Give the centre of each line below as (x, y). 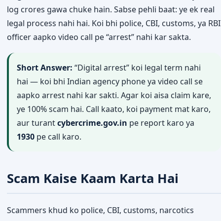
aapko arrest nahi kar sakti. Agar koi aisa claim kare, (114, 95)
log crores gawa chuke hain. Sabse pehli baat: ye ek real (111, 9)
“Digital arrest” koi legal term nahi (137, 67)
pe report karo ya (161, 123)
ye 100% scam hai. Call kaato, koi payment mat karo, (114, 109)
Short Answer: (45, 67)
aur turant (37, 123)
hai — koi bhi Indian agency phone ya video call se (110, 81)
